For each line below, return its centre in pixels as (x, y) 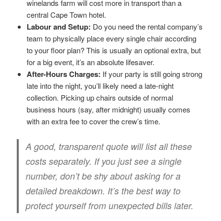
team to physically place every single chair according (112, 38)
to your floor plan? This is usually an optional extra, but (114, 50)
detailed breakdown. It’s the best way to (103, 190)
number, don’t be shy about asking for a (103, 176)
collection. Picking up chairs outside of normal (100, 97)
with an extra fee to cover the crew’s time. (94, 121)
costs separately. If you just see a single (104, 161)
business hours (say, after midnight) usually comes (109, 109)
